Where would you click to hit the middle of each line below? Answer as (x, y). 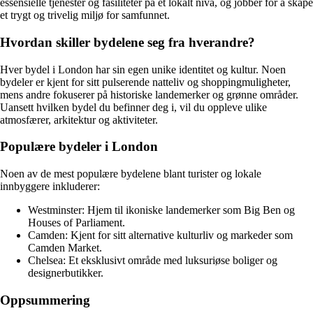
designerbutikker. (66, 273)
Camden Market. (65, 248)
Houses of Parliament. (77, 223)
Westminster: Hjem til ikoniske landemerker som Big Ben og (161, 210)
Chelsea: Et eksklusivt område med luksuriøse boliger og (153, 260)
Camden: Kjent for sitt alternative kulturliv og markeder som (160, 235)
